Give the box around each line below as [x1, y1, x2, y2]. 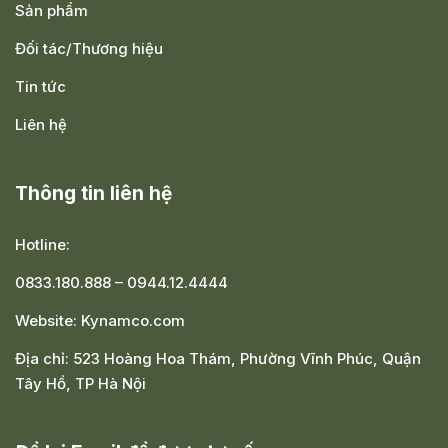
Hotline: [15, 235, 70, 254]
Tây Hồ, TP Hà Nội [15, 374, 146, 393]
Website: [15, 311, 81, 330]
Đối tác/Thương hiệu [15, 39, 163, 58]
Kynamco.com [81, 311, 185, 330]
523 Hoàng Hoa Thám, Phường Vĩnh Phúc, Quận [73, 349, 421, 368]
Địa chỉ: [15, 349, 73, 368]
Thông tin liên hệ [15, 182, 172, 205]
